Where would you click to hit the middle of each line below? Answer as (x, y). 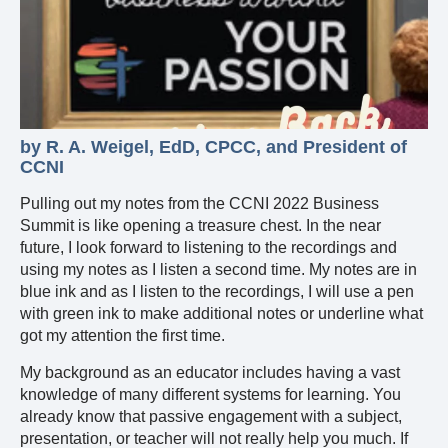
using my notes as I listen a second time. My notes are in (218, 270)
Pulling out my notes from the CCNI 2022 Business (199, 204)
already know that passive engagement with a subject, (211, 416)
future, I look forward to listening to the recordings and (208, 248)
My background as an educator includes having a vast (210, 372)
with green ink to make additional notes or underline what (221, 314)
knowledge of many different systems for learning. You (210, 394)
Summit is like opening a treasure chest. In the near (200, 226)
